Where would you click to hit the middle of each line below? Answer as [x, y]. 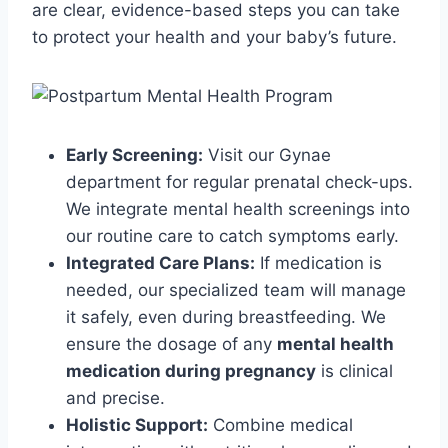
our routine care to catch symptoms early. [232, 236]
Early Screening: [134, 155]
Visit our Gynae [267, 155]
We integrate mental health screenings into [238, 209]
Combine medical [280, 425]
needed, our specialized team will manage [236, 290]
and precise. [115, 398]
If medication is [318, 263]
